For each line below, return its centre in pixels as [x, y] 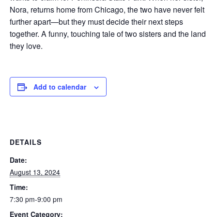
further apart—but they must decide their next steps [96, 22]
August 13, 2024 [35, 172]
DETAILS [26, 142]
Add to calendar [60, 87]
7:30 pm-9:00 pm [36, 199]
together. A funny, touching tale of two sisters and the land [108, 34]
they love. [26, 46]
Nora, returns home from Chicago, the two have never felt [107, 10]
